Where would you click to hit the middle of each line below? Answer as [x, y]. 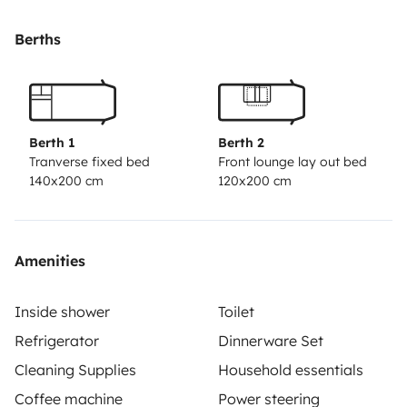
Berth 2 [241, 142]
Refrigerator [57, 340]
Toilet [236, 311]
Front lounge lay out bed [293, 161]
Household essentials [291, 369]
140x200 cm [66, 180]
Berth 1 [52, 142]
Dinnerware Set [271, 340]
